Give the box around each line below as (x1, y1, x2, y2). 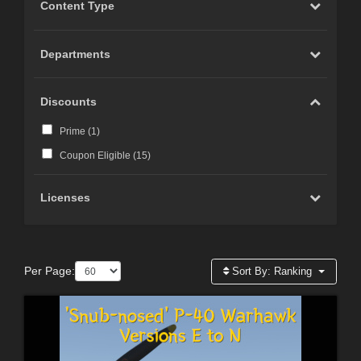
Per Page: (24, 264, 75, 278)
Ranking (274, 264, 313, 277)
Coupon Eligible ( (59, 149, 136, 161)
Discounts (40, 94, 98, 108)
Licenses (40, 191, 91, 205)
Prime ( (59, 125, 91, 137)
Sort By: (229, 264, 275, 277)
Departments (40, 47, 111, 60)
